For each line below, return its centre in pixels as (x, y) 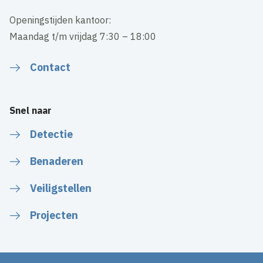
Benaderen (57, 161)
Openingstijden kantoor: (60, 20)
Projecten (54, 215)
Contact (50, 67)
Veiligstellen (61, 188)
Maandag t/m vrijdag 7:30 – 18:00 (83, 36)
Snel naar (31, 110)
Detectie (52, 134)
